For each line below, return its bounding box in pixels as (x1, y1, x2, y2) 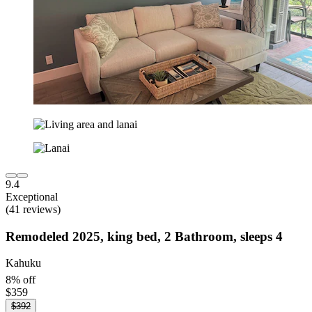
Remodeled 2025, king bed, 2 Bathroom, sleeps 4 (6, 228, 283, 244)
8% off (6, 273, 36, 286)
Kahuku (6, 257, 41, 270)
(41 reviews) (6, 203, 61, 215)
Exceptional (6, 190, 58, 203)
